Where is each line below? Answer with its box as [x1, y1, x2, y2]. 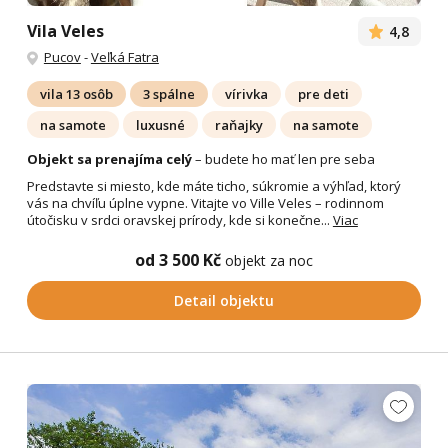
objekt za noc [225, 250, 313, 270]
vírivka [224, 85, 268, 104]
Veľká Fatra [90, 48, 159, 67]
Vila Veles [26, 20, 104, 43]
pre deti [297, 85, 349, 104]
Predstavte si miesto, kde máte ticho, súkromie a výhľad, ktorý [26, 176, 401, 195]
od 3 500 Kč [135, 248, 225, 271]
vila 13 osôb [39, 85, 113, 104]
